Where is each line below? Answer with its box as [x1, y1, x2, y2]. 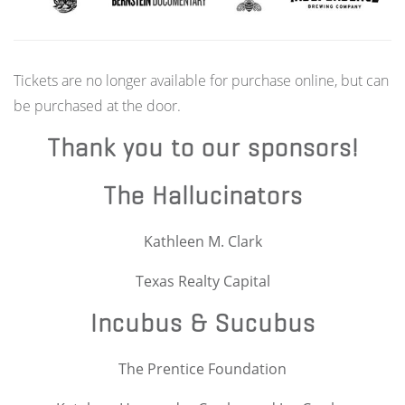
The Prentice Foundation [118, 358, 287, 379]
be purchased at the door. [14, 95, 181, 116]
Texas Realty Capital [135, 270, 270, 291]
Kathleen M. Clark [143, 231, 262, 251]
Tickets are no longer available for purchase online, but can [14, 70, 389, 90]
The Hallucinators [102, 179, 303, 212]
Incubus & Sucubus [89, 306, 316, 339]
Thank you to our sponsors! [46, 131, 359, 164]
